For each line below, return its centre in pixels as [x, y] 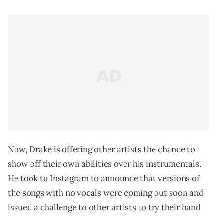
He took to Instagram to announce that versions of [104, 178]
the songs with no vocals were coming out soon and [106, 193]
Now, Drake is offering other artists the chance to [101, 149]
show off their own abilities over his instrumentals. [104, 164]
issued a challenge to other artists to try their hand [104, 208]
